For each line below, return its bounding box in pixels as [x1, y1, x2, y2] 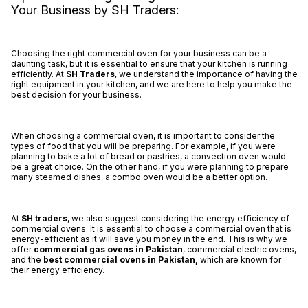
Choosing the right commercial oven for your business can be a [10, 48, 267, 59]
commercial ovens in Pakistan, [63, 254, 200, 265]
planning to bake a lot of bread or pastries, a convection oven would [10, 151, 286, 162]
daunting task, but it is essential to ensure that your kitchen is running [10, 58, 287, 69]
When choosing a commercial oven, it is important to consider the [10, 131, 275, 142]
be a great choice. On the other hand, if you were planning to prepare [10, 162, 289, 173]
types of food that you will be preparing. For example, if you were [10, 141, 276, 152]
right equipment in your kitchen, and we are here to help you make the [10, 79, 292, 90]
